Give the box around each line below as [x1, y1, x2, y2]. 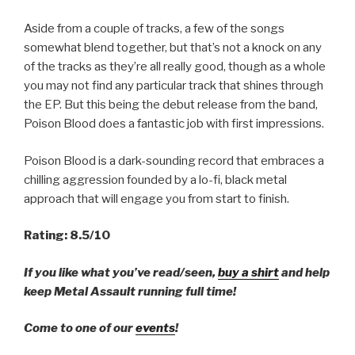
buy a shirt [218, 265, 279, 280]
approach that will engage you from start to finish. [24, 191, 289, 206]
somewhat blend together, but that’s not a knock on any [24, 40, 322, 55]
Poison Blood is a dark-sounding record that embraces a [24, 153, 324, 168]
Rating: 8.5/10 [24, 228, 110, 243]
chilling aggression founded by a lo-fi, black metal [24, 172, 287, 187]
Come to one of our [24, 321, 136, 336]
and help [279, 265, 330, 280]
